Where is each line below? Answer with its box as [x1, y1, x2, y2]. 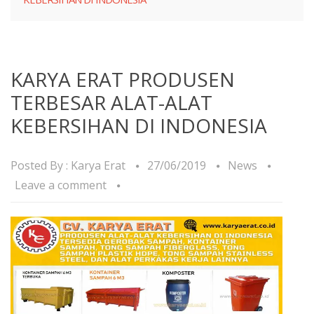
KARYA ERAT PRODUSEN [11, 66, 235, 93]
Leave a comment [15, 177, 107, 193]
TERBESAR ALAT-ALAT [11, 89, 212, 116]
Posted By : [11, 158, 71, 173]
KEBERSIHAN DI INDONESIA [11, 112, 267, 139]
